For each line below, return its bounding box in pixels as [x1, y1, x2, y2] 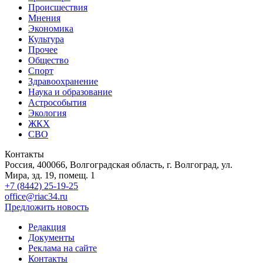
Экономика [28, 23, 73, 33]
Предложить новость [5, 201, 89, 212]
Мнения [28, 12, 60, 23]
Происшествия [28, 2, 87, 12]
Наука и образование [28, 86, 112, 97]
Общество [28, 55, 69, 65]
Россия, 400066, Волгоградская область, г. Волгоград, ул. [5, 159, 232, 170]
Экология [28, 107, 66, 118]
